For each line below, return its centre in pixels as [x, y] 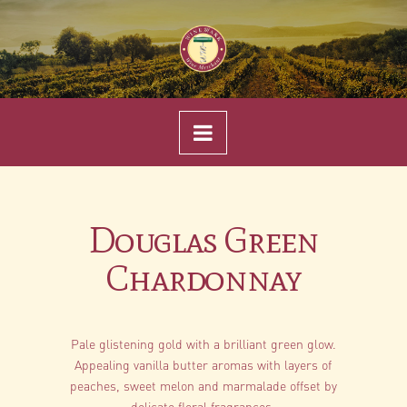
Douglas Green [203, 240]
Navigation [263, 131]
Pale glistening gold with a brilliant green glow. [203, 343]
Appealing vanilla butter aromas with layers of [203, 364]
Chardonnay [203, 278]
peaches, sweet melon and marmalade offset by [203, 385]
